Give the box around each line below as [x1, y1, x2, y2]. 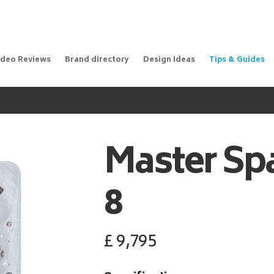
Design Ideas [143, 54, 195, 67]
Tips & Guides [209, 54, 265, 67]
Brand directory [64, 54, 129, 67]
